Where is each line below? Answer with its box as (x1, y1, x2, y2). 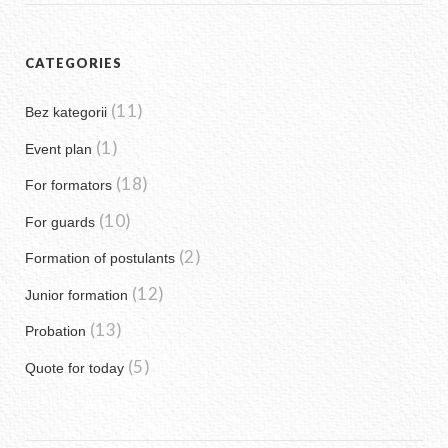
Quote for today (25, 359, 124, 376)
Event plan (25, 140, 92, 157)
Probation (25, 323, 86, 339)
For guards (25, 213, 95, 230)
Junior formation (25, 286, 128, 303)
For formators (25, 177, 112, 193)
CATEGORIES (25, 55, 123, 71)
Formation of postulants (25, 250, 175, 266)
